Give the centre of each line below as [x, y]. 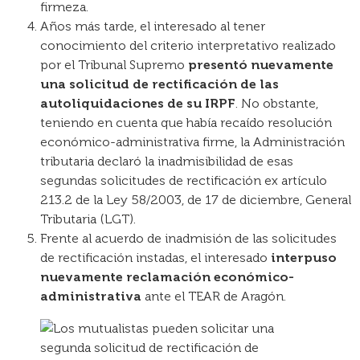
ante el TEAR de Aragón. [214, 296]
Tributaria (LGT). [88, 219]
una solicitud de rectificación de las [160, 84]
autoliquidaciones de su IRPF [138, 103]
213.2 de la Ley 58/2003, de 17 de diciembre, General [196, 199]
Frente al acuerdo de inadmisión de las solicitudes [188, 238]
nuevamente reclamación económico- [167, 276]
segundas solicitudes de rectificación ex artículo [184, 180]
